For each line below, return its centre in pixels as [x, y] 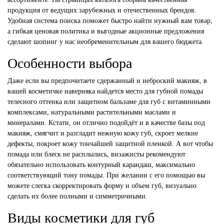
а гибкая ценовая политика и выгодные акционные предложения [106, 31]
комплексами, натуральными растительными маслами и [92, 112]
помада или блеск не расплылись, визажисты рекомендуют [96, 154]
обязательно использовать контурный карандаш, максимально [101, 164]
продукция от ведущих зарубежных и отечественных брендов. [102, 10]
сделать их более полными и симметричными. [77, 196]
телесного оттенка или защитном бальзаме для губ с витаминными [109, 101]
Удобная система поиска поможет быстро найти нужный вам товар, [110, 20]
